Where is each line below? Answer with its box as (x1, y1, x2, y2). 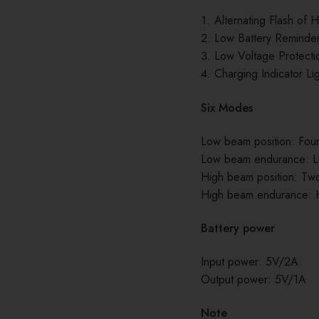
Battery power (201, 219, 275, 236)
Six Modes (201, 99, 253, 116)
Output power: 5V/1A (201, 271, 306, 288)
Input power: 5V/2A (201, 253, 298, 270)
